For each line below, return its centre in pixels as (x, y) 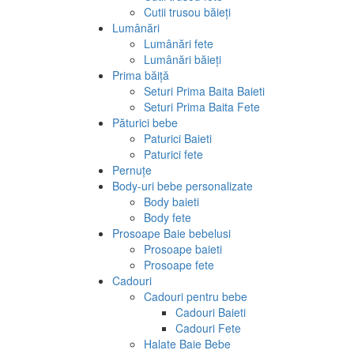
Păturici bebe (145, 122)
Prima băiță (141, 75)
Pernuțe (132, 169)
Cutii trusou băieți (187, 11)
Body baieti (171, 201)
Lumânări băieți (183, 59)
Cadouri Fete (208, 328)
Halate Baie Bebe (187, 343)
